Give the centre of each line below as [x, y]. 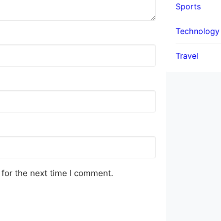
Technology [198, 31]
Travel [187, 55]
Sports [188, 6]
